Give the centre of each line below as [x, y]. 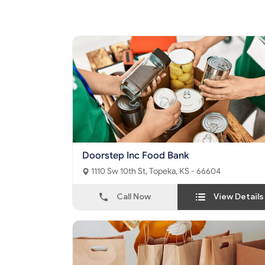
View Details [239, 197]
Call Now [134, 197]
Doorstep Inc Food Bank [136, 156]
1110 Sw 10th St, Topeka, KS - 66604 [185, 172]
